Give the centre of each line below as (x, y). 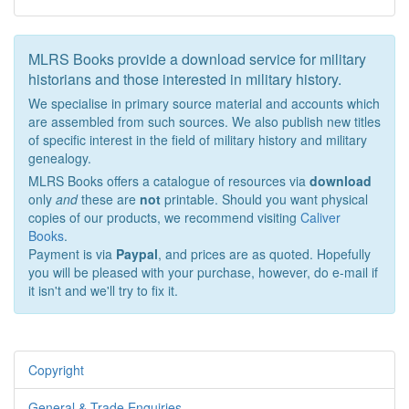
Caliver (320, 217)
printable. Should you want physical (264, 199)
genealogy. (60, 158)
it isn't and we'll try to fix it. (103, 290)
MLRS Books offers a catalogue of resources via (169, 181)
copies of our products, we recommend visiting (164, 217)
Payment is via (72, 254)
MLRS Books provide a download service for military (197, 59)
